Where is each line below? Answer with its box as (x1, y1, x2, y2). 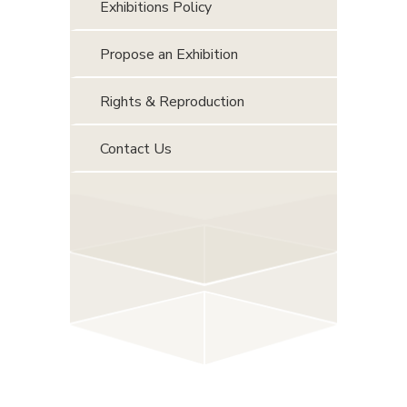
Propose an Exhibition (100, 44, 238, 65)
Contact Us (100, 138, 172, 159)
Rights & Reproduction (100, 91, 244, 112)
